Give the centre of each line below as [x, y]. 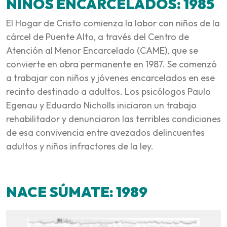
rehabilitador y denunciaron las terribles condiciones [113, 119]
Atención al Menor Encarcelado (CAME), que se [102, 50]
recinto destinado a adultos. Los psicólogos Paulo [108, 91]
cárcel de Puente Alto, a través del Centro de [98, 36]
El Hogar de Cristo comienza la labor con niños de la [113, 23]
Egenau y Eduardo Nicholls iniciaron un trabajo [101, 105]
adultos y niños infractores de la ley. [80, 146]
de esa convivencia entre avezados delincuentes [105, 132]
